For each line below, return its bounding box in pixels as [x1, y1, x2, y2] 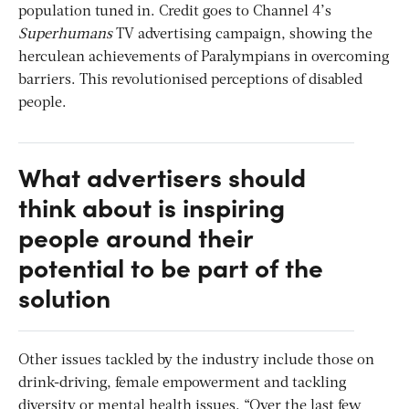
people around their [18, 219, 253, 255]
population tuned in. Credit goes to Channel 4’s [18, 5, 331, 20]
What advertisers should [18, 159, 306, 194]
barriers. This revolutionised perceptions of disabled [18, 73, 362, 89]
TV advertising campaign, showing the [112, 27, 372, 43]
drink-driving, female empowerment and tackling [18, 376, 347, 392]
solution [18, 279, 110, 315]
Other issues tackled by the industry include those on [18, 353, 374, 369]
